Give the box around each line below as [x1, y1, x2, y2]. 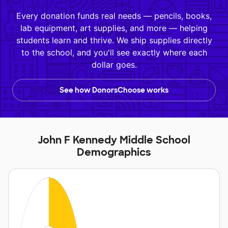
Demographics [77, 146, 151, 159]
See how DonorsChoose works [60, 85, 168, 95]
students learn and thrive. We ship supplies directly [16, 35, 212, 46]
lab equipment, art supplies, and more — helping [20, 23, 208, 34]
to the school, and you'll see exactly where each [21, 47, 207, 58]
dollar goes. [91, 60, 137, 70]
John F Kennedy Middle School [38, 133, 190, 147]
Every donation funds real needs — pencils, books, [16, 11, 212, 21]
